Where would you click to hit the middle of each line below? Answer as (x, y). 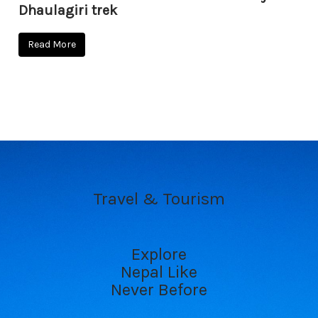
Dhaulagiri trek (68, 10)
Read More (52, 44)
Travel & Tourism (159, 199)
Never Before (159, 289)
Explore (159, 254)
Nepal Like (159, 272)
